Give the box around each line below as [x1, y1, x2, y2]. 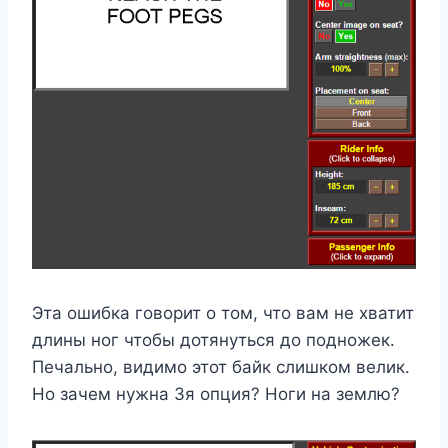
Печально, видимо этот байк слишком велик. [32, 357, 410, 378]
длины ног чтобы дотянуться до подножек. [32, 330, 395, 351]
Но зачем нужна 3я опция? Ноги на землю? [32, 384, 400, 405]
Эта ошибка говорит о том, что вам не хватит [32, 303, 414, 324]
